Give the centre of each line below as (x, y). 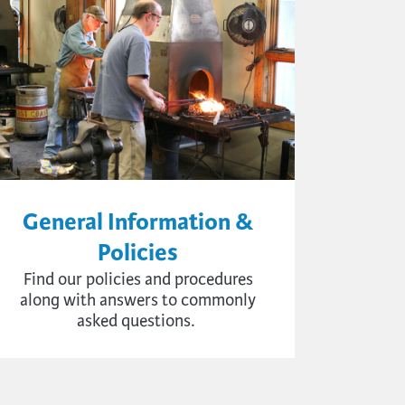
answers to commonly (178, 300)
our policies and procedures (155, 279)
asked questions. (137, 321)
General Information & (138, 222)
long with (64, 300)
